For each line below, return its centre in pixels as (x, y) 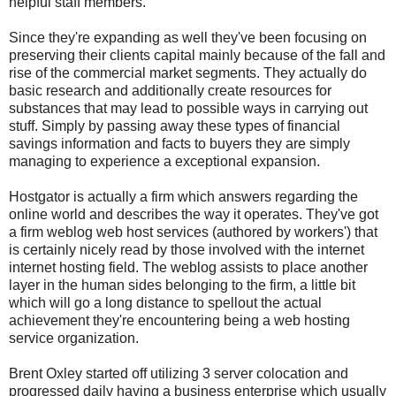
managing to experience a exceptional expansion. (164, 161)
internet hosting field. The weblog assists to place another (188, 267)
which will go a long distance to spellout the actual (165, 302)
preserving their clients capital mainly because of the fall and (197, 55)
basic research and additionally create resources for (170, 90)
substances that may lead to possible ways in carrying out (188, 108)
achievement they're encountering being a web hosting (179, 320)
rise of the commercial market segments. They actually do (188, 72)
